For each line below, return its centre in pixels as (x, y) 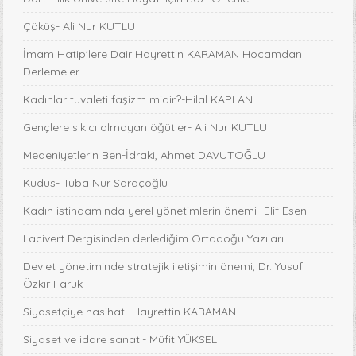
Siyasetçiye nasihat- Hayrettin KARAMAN (130, 312)
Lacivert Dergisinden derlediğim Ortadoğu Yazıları (154, 239)
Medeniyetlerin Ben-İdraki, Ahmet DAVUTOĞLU (145, 155)
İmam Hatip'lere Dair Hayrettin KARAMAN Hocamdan (163, 54)
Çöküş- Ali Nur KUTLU (79, 27)
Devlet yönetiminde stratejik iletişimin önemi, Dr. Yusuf (163, 267)
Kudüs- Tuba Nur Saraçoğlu (96, 183)
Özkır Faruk (53, 284)
